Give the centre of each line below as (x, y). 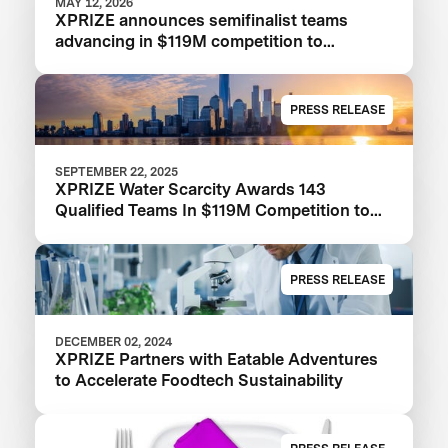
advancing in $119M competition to (189, 40)
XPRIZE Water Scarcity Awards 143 (191, 189)
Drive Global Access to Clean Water (193, 231)
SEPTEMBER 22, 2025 (117, 172)
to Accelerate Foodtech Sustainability (199, 380)
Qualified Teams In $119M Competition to (213, 210)
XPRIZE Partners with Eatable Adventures (217, 359)
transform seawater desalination (180, 61)
